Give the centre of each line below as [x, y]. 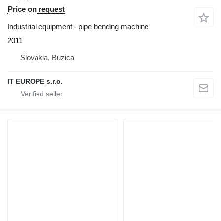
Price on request [36, 9]
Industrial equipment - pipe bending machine [78, 26]
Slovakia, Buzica [47, 57]
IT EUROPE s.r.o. [35, 81]
